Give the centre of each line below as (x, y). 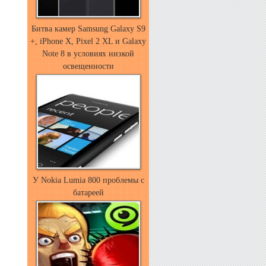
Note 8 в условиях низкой (88, 54)
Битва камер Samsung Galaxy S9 (88, 29)
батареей (88, 193)
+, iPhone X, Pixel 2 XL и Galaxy (88, 41)
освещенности (88, 66)
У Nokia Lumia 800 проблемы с (88, 180)
